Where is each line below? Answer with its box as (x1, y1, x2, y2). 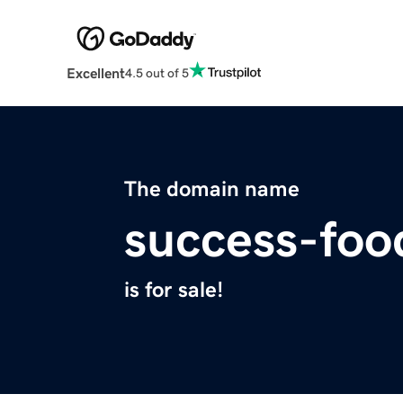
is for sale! (124, 279, 223, 301)
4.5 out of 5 (124, 66, 189, 79)
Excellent (66, 66, 125, 81)
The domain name (124, 178, 300, 201)
